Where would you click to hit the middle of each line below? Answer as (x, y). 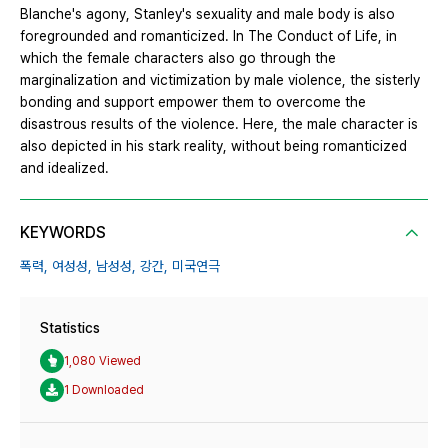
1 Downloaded (104, 389)
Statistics (70, 328)
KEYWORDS (63, 233)
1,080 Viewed (102, 360)
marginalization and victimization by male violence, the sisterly (220, 80)
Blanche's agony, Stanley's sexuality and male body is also (207, 14)
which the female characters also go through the (178, 58)
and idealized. (64, 168)
